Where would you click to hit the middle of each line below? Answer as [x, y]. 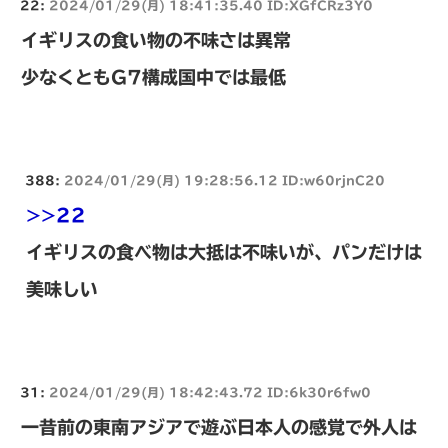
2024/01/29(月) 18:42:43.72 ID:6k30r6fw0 [210, 392]
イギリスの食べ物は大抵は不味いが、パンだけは [224, 252]
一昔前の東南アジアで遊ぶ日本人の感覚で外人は [219, 427]
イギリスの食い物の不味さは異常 [156, 40]
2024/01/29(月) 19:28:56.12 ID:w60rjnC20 [224, 180]
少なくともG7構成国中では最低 [153, 77]
